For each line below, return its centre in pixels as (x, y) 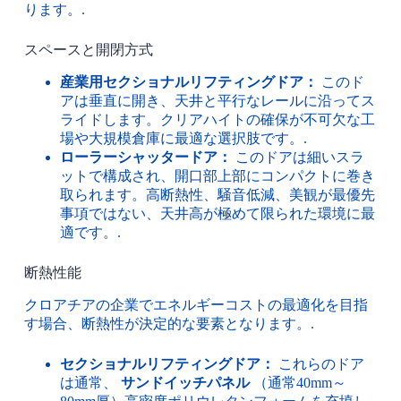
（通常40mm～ (298, 382)
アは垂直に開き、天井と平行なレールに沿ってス (217, 100)
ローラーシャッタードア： (145, 157)
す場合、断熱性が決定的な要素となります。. (169, 323)
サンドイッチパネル (185, 382)
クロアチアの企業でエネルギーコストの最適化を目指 (196, 304)
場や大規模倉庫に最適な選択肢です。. (183, 138)
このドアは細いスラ (298, 157)
